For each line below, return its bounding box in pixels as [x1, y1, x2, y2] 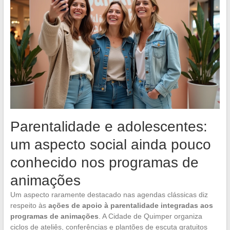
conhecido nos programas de [10, 155, 199, 171]
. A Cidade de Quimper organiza [98, 212, 202, 221]
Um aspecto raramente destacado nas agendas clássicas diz [10, 190, 208, 199]
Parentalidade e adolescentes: [10, 119, 207, 135]
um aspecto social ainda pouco [10, 137, 211, 153]
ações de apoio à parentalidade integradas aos [48, 201, 213, 210]
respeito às [10, 201, 48, 210]
